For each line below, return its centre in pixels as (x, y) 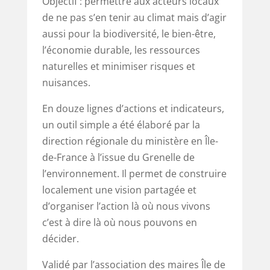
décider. (60, 238)
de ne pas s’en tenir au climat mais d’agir (134, 17)
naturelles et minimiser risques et (118, 66)
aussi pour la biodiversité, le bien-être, (129, 33)
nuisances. (66, 82)
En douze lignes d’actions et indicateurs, (133, 108)
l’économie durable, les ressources (121, 50)
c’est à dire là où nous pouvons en (119, 222)
